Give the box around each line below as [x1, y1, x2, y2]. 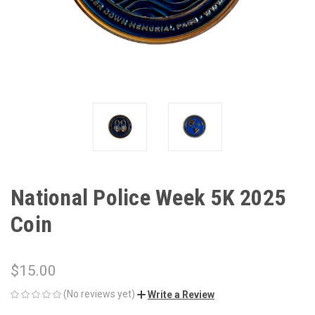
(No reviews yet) [63, 288, 135, 300]
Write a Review [148, 288, 214, 300]
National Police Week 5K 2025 [11, 184, 285, 211]
